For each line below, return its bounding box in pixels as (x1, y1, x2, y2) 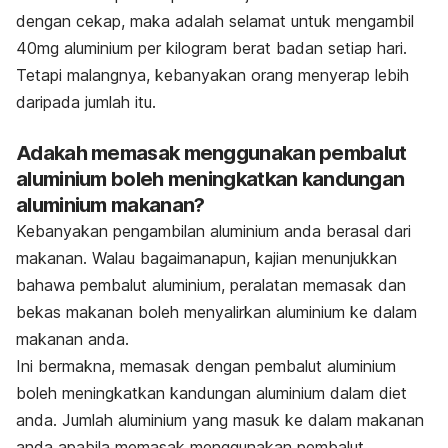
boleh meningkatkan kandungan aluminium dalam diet (16, 382, 407, 403)
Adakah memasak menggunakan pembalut (16, 140, 407, 165)
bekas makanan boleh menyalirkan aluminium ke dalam (16, 301, 417, 322)
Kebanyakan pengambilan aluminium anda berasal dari (16, 220, 411, 241)
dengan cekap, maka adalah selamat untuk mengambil (16, 10, 414, 31)
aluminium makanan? (16, 192, 205, 217)
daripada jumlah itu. (16, 91, 156, 112)
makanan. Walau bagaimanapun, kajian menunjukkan (16, 247, 397, 268)
